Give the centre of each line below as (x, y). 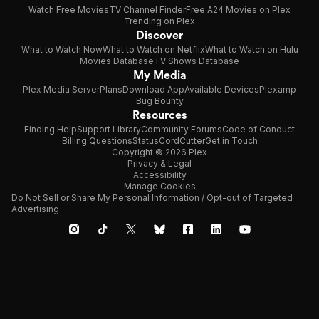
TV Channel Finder (147, 10)
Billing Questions (97, 141)
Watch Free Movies (69, 10)
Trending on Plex (159, 21)
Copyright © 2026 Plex (159, 152)
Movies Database (117, 61)
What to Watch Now (62, 49)
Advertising (35, 209)
